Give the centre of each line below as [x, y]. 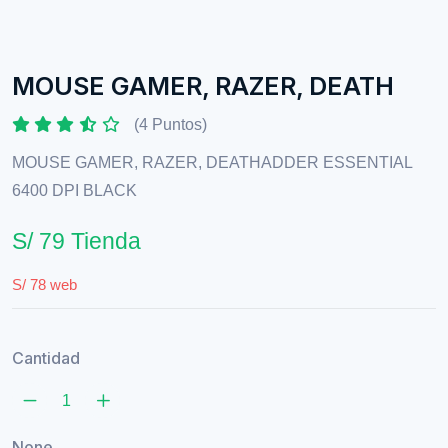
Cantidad [46, 357]
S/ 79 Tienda [76, 240]
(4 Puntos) [170, 124]
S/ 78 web [44, 284]
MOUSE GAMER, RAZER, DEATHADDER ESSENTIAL [212, 162]
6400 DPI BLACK [74, 190]
